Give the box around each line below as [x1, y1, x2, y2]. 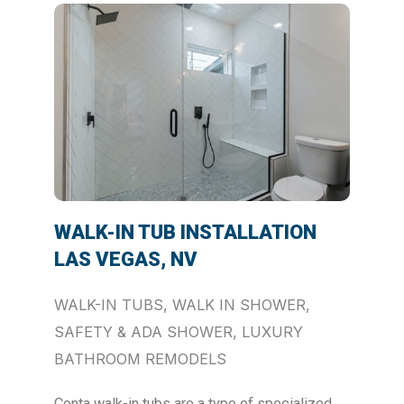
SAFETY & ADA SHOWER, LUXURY [54, 322, 303, 341]
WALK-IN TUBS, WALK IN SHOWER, [54, 295, 310, 314]
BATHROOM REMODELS [54, 349, 226, 368]
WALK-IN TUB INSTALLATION [54, 220, 317, 243]
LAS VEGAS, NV [54, 247, 197, 271]
